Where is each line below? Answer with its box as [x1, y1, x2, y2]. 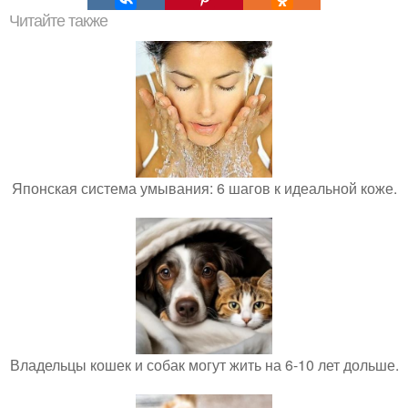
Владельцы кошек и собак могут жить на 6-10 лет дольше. [9, 354, 399, 375]
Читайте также [9, 12, 107, 30]
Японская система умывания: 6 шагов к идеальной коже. [11, 178, 397, 199]
